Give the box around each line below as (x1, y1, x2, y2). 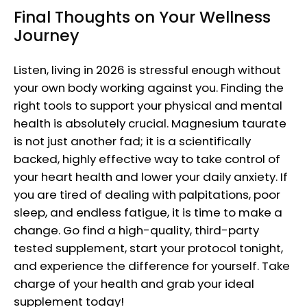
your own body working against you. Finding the (14, 79, 284, 97)
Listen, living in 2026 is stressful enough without (14, 62, 281, 79)
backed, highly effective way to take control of (14, 151, 280, 168)
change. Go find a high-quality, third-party (14, 222, 259, 239)
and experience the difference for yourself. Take (14, 258, 290, 275)
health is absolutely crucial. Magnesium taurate (14, 115, 286, 132)
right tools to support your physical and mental (14, 97, 282, 114)
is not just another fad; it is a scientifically (14, 133, 251, 150)
